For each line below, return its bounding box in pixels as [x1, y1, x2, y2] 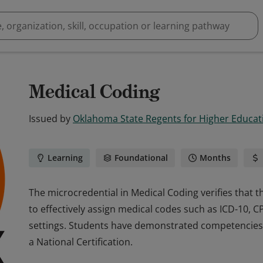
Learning [48, 152, 83, 163]
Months [200, 152, 231, 163]
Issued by [29, 112, 70, 125]
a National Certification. [29, 235, 133, 248]
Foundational [114, 152, 168, 163]
